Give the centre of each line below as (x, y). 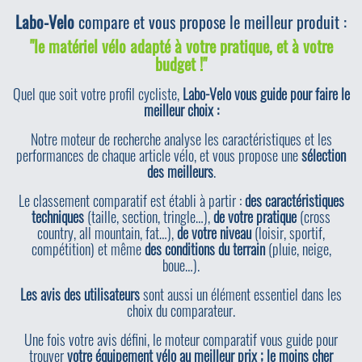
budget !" (181, 64)
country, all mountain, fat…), (107, 233)
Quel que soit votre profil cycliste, (97, 94)
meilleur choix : (181, 110)
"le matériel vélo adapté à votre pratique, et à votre (181, 46)
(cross (314, 217)
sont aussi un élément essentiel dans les (241, 294)
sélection (324, 155)
